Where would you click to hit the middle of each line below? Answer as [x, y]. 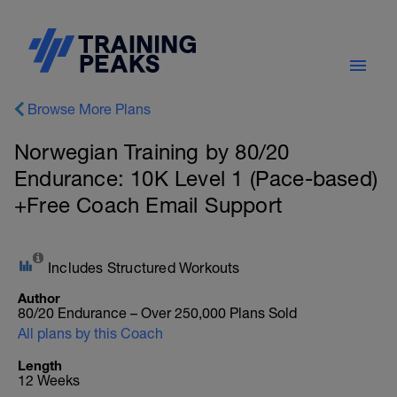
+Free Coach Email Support [148, 205]
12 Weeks [49, 380]
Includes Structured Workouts [144, 268]
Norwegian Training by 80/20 [152, 152]
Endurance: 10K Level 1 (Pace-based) [196, 178]
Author [39, 298]
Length [40, 365]
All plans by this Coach [90, 333]
